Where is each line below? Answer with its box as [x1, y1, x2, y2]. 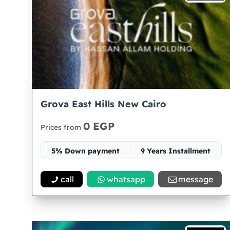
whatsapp [107, 174, 146, 184]
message [178, 174, 213, 184]
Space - [118, 165, 145, 174]
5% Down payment [51, 146, 120, 156]
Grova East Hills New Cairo [41, 98, 166, 110]
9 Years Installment [141, 146, 211, 156]
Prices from [41, 123, 83, 132]
